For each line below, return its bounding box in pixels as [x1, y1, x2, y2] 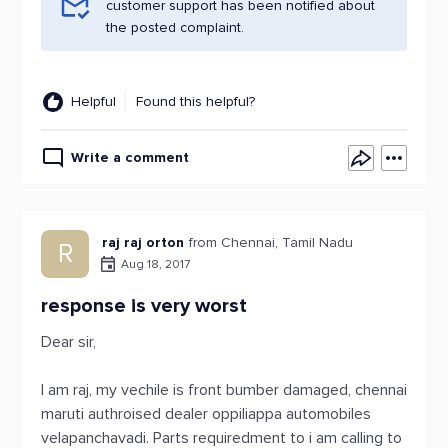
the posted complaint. [106, 19, 244, 36]
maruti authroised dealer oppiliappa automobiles [41, 404, 371, 424]
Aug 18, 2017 [121, 256, 190, 272]
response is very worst [41, 294, 247, 318]
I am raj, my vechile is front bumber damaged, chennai [41, 380, 407, 400]
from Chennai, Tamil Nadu [189, 234, 353, 251]
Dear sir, [41, 332, 96, 352]
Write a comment [71, 149, 189, 166]
